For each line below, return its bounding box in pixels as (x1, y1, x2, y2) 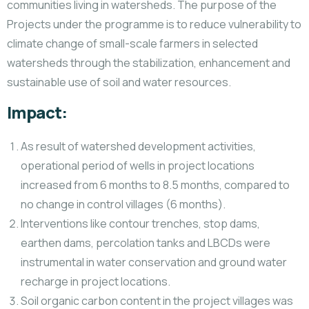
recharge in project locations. (21, 274, 170, 289)
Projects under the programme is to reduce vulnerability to (7, 17, 301, 32)
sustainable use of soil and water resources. (7, 74, 231, 90)
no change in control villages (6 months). (21, 197, 226, 212)
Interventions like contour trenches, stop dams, (21, 216, 260, 231)
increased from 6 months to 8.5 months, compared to (21, 177, 290, 192)
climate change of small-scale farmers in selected (7, 36, 258, 51)
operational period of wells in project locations (21, 158, 255, 173)
